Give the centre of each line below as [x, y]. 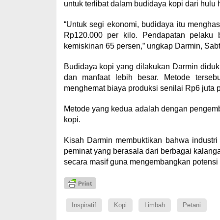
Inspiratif [84, 205]
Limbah [154, 205]
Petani [192, 205]
